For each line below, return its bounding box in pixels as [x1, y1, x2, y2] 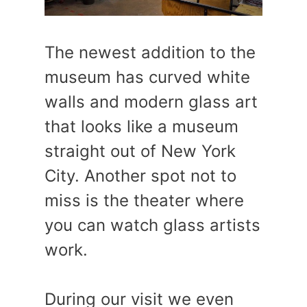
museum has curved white [45, 66, 250, 87]
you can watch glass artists [45, 214, 260, 235]
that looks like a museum [45, 116, 238, 136]
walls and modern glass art [45, 91, 258, 112]
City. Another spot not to [45, 165, 236, 186]
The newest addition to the [45, 42, 256, 62]
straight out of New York [45, 140, 236, 161]
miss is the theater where [45, 190, 244, 210]
